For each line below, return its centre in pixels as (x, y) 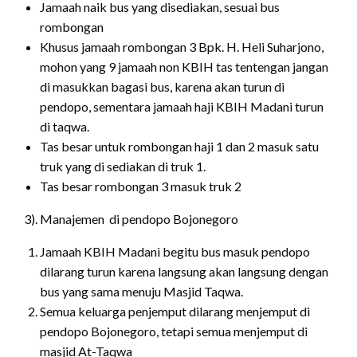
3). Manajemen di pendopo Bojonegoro (131, 218)
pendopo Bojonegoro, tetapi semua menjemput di (174, 331)
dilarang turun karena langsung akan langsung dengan (184, 271)
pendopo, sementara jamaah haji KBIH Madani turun (182, 106)
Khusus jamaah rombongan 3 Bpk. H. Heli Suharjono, (182, 46)
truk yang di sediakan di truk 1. (123, 166)
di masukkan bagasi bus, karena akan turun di (162, 86)
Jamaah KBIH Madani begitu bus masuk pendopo (175, 251)
